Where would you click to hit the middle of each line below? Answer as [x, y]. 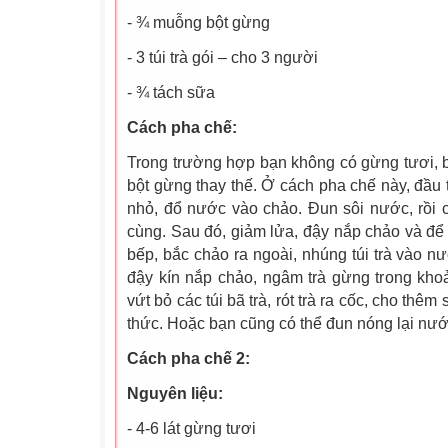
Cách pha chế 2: [188, 358]
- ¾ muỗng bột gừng [198, 22]
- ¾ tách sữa [171, 92]
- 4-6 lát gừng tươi [191, 428]
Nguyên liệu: [175, 393]
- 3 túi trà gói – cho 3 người [222, 57]
